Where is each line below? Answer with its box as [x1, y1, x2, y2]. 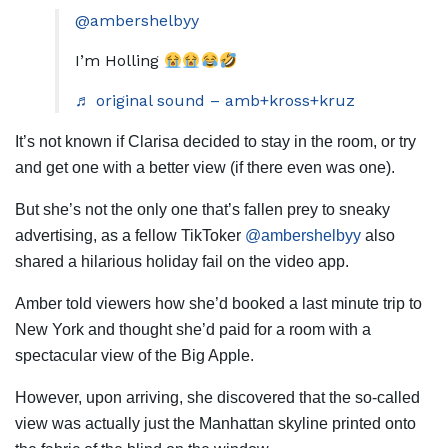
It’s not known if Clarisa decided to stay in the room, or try [15, 133, 416, 151]
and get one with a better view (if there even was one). [15, 159, 395, 177]
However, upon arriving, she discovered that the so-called [15, 389, 420, 407]
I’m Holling [75, 51, 164, 71]
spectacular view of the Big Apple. [15, 347, 254, 365]
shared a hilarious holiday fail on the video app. [15, 253, 349, 271]
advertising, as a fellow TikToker [15, 227, 245, 245]
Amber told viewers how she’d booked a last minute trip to [15, 295, 422, 313]
